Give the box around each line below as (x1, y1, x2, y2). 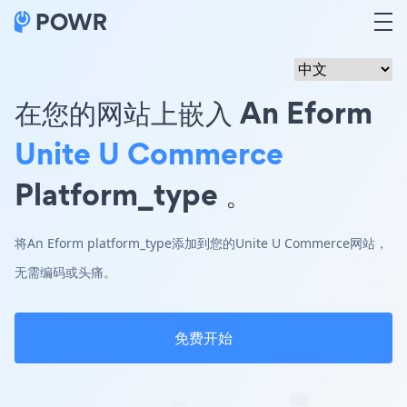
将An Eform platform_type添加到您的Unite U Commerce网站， (15, 234, 388, 252)
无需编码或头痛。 (15, 263, 116, 281)
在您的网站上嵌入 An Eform (15, 91, 372, 134)
